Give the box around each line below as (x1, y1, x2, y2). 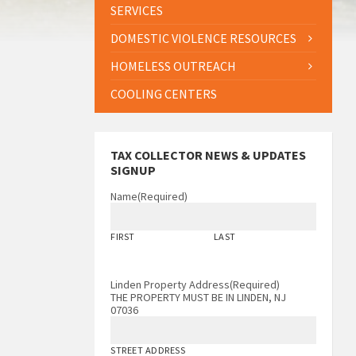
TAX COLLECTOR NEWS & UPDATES (110, 147, 307, 163)
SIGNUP (110, 162, 157, 178)
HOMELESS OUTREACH (110, 58, 237, 74)
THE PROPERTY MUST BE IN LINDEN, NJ (110, 290, 287, 304)
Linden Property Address (110, 277, 230, 292)
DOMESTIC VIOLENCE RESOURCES (110, 30, 297, 46)
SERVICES (110, 2, 164, 18)
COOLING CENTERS (110, 86, 218, 102)
